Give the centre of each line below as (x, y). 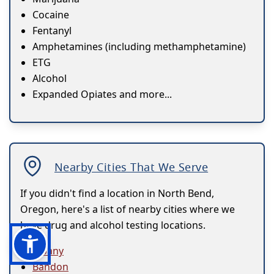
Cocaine (51, 15)
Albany (48, 251)
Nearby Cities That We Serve (131, 167)
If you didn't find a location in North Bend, (117, 194)
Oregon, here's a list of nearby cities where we (128, 209)
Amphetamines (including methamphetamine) (139, 47)
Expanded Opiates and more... (102, 94)
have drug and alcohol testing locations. (113, 225)
